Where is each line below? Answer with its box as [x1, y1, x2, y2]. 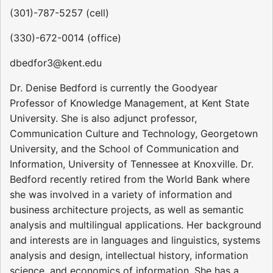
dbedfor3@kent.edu [10, 56, 102, 69]
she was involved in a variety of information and [10, 188, 232, 200]
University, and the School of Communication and [10, 142, 239, 155]
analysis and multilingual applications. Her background [10, 218, 261, 231]
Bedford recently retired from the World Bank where [10, 172, 250, 185]
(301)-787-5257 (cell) [10, 6, 109, 19]
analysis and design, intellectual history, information [10, 249, 248, 261]
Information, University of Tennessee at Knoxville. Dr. [10, 157, 253, 170]
